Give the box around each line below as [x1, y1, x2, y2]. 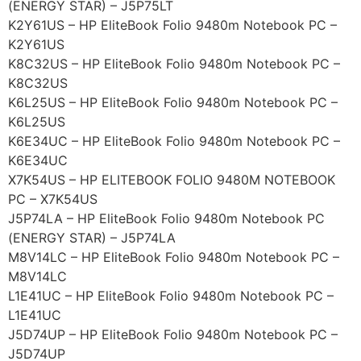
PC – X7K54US [8, 191, 98, 208]
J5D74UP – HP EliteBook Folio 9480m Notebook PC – [8, 326, 338, 343]
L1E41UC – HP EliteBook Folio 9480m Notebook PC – [8, 288, 334, 305]
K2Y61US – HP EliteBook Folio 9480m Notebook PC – [8, 17, 337, 34]
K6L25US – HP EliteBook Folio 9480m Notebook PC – [8, 94, 338, 111]
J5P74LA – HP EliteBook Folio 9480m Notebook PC [8, 210, 325, 227]
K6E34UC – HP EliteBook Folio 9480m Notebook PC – [8, 133, 340, 150]
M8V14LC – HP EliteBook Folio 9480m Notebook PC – [8, 249, 339, 266]
